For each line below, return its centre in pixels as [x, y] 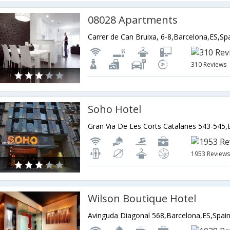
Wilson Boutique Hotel [142, 198]
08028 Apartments [133, 20]
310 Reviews [209, 64]
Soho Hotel [115, 109]
